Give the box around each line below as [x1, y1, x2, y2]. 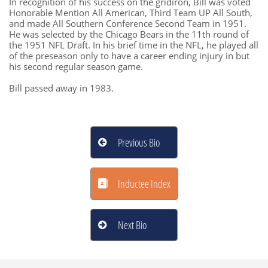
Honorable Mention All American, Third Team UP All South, [9, 7, 252, 19]
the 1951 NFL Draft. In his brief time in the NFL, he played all [9, 39, 258, 51]
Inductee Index [117, 176, 170, 191]
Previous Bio [118, 135, 160, 150]
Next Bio [118, 217, 147, 232]
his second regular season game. [9, 60, 143, 72]
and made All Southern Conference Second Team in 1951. [9, 17, 246, 29]
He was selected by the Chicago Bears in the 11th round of [9, 28, 249, 40]
